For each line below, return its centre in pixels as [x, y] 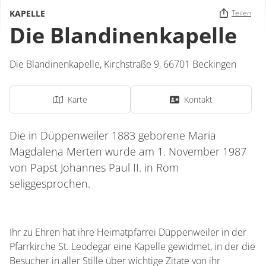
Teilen [241, 13]
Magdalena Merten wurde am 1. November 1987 [128, 151]
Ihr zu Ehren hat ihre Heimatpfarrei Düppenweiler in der [128, 232]
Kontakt [198, 99]
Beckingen [214, 64]
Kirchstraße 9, [134, 64]
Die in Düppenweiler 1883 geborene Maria [113, 135]
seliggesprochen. [50, 183]
